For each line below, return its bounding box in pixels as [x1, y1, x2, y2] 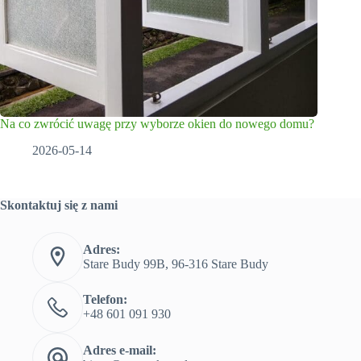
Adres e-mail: [82, 342, 156, 357]
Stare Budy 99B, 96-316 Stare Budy [82, 256, 268, 271]
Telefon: [82, 293, 127, 307]
